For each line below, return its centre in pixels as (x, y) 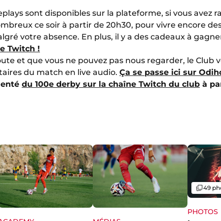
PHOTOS (203, 211)
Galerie (205, 187)
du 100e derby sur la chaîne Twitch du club (111, 84)
